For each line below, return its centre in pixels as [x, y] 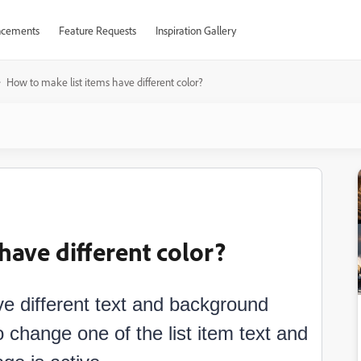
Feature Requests [97, 30]
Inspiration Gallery [195, 30]
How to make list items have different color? [105, 82]
